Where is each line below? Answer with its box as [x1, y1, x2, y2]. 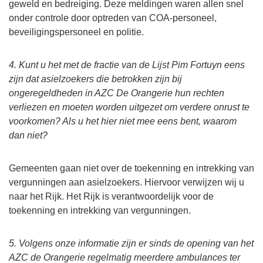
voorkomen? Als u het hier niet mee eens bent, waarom [9, 116, 237, 127]
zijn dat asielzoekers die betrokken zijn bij [9, 74, 182, 85]
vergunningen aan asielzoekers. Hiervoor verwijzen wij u [9, 177, 244, 188]
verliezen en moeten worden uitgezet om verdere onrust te [9, 102, 249, 113]
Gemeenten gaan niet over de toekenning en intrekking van [9, 163, 254, 174]
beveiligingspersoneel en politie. [9, 27, 144, 38]
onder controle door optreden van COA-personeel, [9, 13, 217, 23]
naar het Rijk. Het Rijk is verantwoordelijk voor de [9, 191, 214, 202]
